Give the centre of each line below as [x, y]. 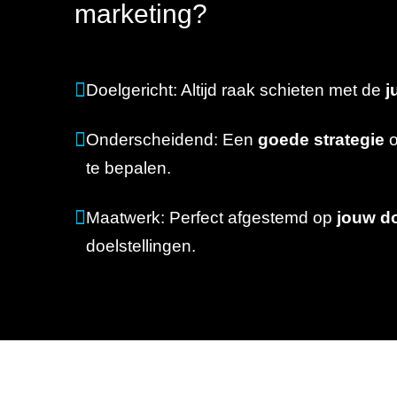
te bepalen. [128, 168]
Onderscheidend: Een [171, 140]
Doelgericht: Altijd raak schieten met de [235, 90]
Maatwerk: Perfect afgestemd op [211, 218]
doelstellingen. [140, 246]
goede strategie [321, 140]
